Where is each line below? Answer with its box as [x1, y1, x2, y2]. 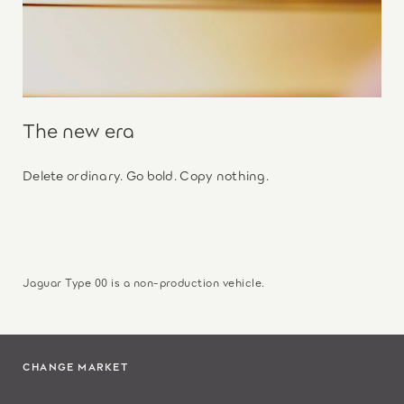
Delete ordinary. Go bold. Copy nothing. [23, 164, 269, 184]
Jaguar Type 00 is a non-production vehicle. [23, 273, 265, 289]
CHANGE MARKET [23, 358, 128, 373]
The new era [23, 115, 134, 143]
